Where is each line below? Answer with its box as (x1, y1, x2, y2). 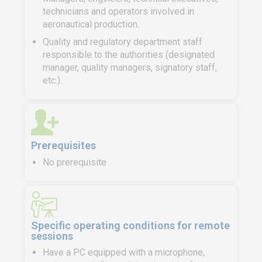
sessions (31, 230, 73, 242)
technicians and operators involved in (43, 6, 194, 17)
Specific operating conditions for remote (31, 219, 230, 232)
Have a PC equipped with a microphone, (43, 247, 205, 258)
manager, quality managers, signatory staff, (43, 62, 217, 73)
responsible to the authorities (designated (43, 49, 215, 60)
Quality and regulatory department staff (43, 36, 202, 47)
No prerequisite (43, 157, 106, 168)
